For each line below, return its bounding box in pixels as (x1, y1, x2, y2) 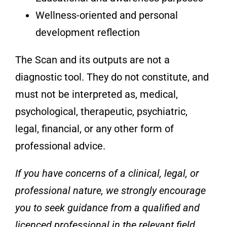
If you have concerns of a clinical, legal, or (15, 167, 199, 179)
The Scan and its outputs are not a (15, 53, 170, 66)
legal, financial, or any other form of (15, 122, 174, 135)
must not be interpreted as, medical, (15, 88, 178, 100)
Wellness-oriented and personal (35, 9, 178, 21)
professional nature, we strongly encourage (15, 184, 206, 197)
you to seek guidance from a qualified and (15, 201, 200, 214)
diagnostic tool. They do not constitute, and (15, 70, 209, 83)
